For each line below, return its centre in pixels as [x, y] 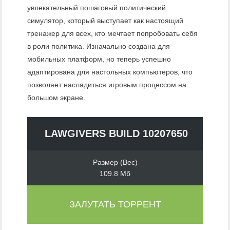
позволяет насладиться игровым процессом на [107, 84]
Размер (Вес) [115, 162]
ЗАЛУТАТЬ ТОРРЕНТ [115, 204]
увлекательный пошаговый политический [97, 7]
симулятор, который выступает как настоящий [105, 20]
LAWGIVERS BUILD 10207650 [116, 133]
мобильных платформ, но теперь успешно [99, 59]
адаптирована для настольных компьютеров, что [110, 72]
